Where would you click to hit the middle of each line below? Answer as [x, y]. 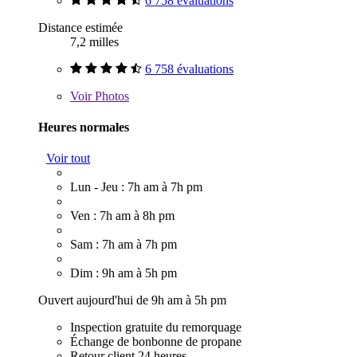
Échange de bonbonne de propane [156, 342]
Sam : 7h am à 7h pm [124, 245]
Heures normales [84, 127]
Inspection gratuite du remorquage [156, 328]
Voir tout [68, 159]
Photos [110, 96]
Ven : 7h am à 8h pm [122, 216]
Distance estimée [80, 27]
